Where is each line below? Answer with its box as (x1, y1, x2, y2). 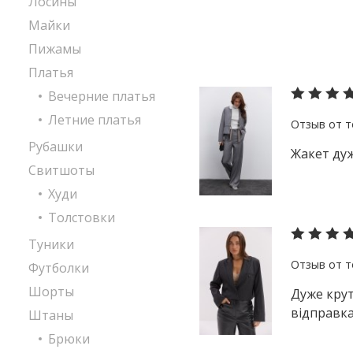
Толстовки (48, 209, 115, 226)
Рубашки (28, 138, 83, 155)
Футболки (28, 259, 89, 277)
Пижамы (28, 40, 81, 58)
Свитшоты (28, 162, 95, 179)
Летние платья (48, 111, 141, 128)
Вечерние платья (48, 87, 155, 105)
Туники (28, 236, 74, 253)
